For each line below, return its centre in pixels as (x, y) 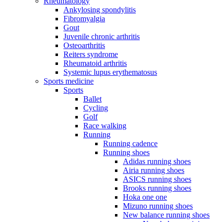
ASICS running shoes (157, 179)
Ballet (92, 99)
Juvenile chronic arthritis (102, 36)
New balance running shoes (166, 215)
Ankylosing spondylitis (100, 10)
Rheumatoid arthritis (95, 63)
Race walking (105, 126)
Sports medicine (69, 81)
